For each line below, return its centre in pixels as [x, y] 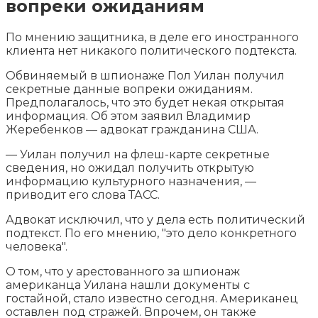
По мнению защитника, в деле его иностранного [152, 37]
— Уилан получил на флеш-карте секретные [138, 154]
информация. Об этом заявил [96, 116]
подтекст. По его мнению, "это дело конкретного [151, 233]
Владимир [218, 116]
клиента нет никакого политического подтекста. [151, 50]
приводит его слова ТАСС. [83, 194]
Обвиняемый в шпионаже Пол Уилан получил [145, 75]
